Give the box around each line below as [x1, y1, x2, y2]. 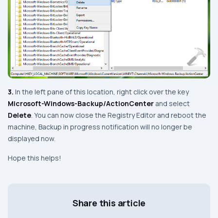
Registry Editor [108, 110, 156, 120]
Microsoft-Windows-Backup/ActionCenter [8, 98, 154, 108]
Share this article [72, 197, 146, 209]
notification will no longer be [100, 122, 192, 131]
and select [154, 98, 190, 108]
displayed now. [8, 133, 55, 143]
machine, [8, 122, 38, 131]
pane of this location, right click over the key [46, 87, 189, 96]
